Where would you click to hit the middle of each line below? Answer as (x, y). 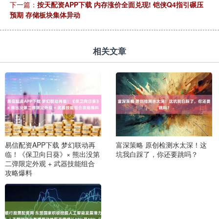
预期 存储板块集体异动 (45, 15)
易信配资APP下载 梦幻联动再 (50, 145)
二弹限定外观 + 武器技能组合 (50, 164)
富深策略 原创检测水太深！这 (161, 145)
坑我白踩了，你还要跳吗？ (157, 154)
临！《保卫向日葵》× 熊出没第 (52, 154)
